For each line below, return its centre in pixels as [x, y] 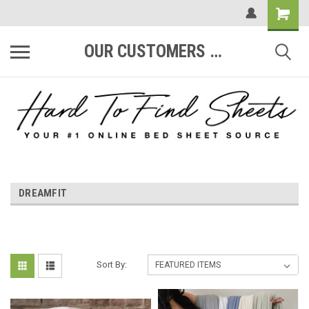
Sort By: [112, 265]
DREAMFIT [43, 193]
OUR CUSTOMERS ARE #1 [216, 51]
